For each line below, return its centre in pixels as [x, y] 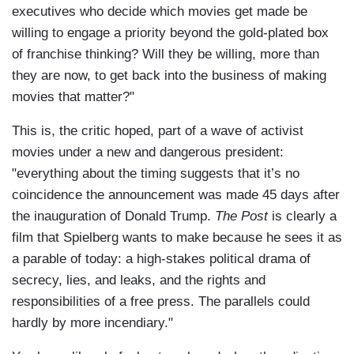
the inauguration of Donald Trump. [113, 217]
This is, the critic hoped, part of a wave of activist [158, 131]
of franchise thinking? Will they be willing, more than [166, 55]
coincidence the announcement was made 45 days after [176, 195]
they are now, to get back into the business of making [169, 76]
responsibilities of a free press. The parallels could [161, 302]
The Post [241, 217]
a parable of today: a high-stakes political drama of [161, 259]
